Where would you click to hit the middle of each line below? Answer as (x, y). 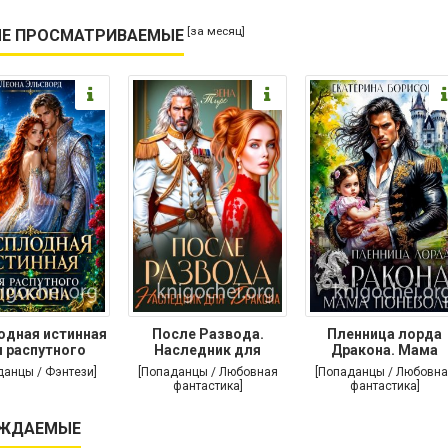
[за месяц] (216, 31)
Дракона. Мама (384, 349)
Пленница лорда (384, 333)
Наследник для (207, 349)
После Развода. (207, 333)
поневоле (384, 365)
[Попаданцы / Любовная (207, 371)
